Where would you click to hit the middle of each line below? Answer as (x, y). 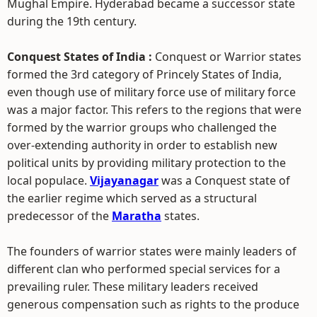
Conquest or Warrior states (228, 57)
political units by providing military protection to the (146, 163)
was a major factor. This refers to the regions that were (154, 110)
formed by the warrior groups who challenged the (142, 127)
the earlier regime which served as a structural (132, 198)
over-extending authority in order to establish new (142, 145)
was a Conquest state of (224, 180)
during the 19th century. (72, 21)
